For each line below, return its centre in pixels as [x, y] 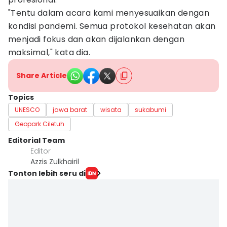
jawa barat [70, 110]
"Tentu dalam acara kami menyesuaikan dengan [109, 13]
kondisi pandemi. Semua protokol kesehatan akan [112, 26]
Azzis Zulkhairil [55, 162]
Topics [21, 97]
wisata [111, 110]
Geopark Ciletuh [40, 124]
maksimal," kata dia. [49, 52]
